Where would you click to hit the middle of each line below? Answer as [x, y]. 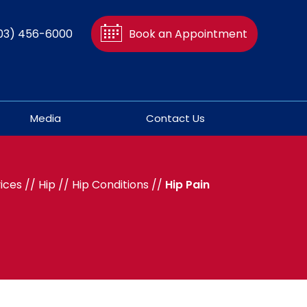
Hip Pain [187, 185]
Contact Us [175, 118]
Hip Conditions [110, 185]
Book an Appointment [188, 34]
